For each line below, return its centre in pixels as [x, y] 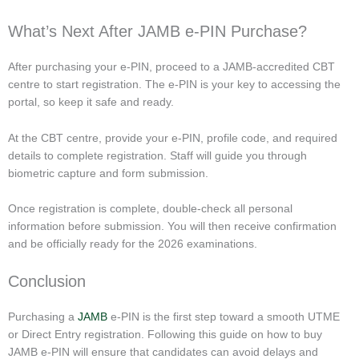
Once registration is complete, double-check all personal [150, 209]
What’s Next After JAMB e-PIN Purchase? [157, 32]
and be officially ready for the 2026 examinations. [133, 244]
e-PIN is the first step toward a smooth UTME [224, 316]
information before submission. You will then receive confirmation [172, 226]
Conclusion [47, 281]
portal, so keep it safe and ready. [91, 102]
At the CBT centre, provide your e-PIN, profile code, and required [173, 137]
